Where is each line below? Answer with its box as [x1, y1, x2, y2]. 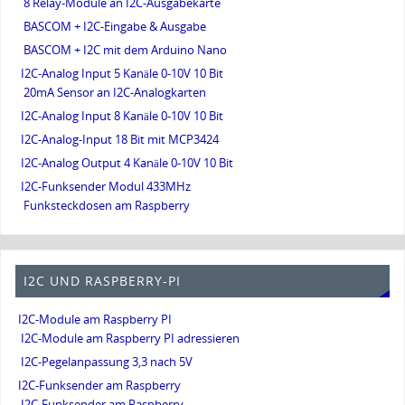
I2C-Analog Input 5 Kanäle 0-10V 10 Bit [21, 66, 224, 82]
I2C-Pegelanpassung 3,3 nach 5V [21, 353, 193, 370]
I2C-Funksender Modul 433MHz [21, 179, 192, 195]
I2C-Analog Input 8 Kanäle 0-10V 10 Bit [21, 108, 224, 125]
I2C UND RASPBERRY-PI [23, 272, 181, 290]
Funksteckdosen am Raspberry [24, 198, 191, 214]
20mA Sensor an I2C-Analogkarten [24, 85, 207, 101]
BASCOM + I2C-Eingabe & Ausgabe [24, 19, 207, 35]
